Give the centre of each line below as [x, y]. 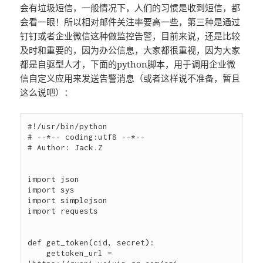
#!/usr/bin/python [68, 126]
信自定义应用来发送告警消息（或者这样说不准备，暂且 [130, 78]
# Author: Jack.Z [65, 147]
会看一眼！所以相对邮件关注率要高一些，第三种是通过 [130, 21]
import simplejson [68, 200]
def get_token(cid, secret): [91, 242]
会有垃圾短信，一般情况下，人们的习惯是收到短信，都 [130, 7]
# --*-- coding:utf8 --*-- [87, 136]
